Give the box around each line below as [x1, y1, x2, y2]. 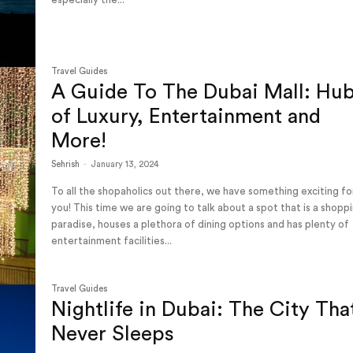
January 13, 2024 [91, 160, 160, 169]
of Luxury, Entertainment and [51, 106, 321, 128]
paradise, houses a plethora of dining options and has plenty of [51, 219, 350, 230]
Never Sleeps [51, 323, 180, 344]
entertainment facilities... [51, 236, 173, 247]
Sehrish [51, 160, 80, 169]
